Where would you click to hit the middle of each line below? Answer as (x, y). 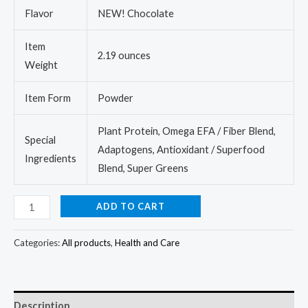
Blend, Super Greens (143, 168)
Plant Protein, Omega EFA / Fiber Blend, (186, 131)
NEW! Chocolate (135, 14)
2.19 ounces (124, 56)
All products (86, 243)
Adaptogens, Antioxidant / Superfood (181, 150)
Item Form (47, 98)
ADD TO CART (130, 206)
